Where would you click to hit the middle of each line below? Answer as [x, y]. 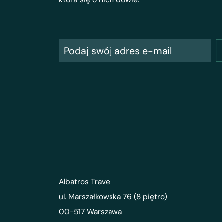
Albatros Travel [86, 182]
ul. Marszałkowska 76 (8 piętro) [113, 196]
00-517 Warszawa [91, 211]
